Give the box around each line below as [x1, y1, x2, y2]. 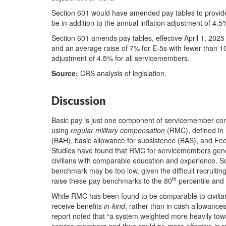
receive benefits [51, 201, 104, 211]
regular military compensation [71, 125, 165, 135]
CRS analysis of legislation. [80, 68, 166, 78]
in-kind [104, 201, 125, 211]
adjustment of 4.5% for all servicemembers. [51, 52, 190, 63]
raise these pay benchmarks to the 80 [51, 176, 172, 186]
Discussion [51, 93, 106, 107]
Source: [51, 68, 80, 78]
